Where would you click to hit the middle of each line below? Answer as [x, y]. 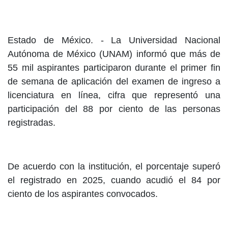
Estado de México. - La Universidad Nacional [114, 40]
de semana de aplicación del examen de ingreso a [114, 82]
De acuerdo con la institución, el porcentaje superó [114, 167]
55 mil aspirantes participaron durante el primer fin [114, 68]
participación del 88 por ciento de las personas [114, 109]
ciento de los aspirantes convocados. [83, 194]
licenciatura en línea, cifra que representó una [114, 95]
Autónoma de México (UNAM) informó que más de [114, 54]
